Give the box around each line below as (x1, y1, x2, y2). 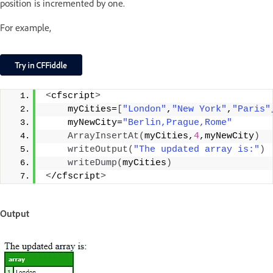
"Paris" (232, 104, 271, 115)
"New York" (172, 104, 227, 115)
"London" (122, 104, 166, 115)
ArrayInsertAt (68, 131, 139, 142)
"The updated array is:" (133, 144, 260, 155)
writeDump (68, 158, 117, 169)
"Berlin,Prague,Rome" (122, 118, 232, 129)
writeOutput (68, 144, 128, 155)
